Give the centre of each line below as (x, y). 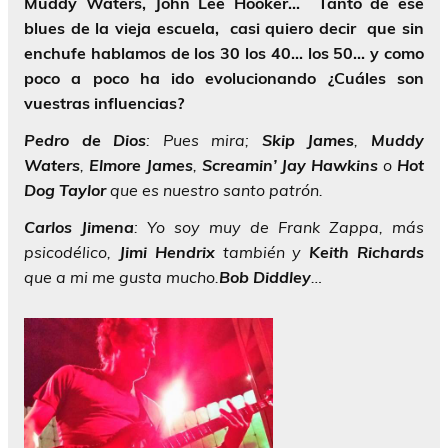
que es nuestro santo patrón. (214, 189)
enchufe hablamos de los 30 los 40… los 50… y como (224, 52)
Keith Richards (367, 251)
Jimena (107, 226)
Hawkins (345, 164)
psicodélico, (71, 251)
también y (262, 251)
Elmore (114, 164)
